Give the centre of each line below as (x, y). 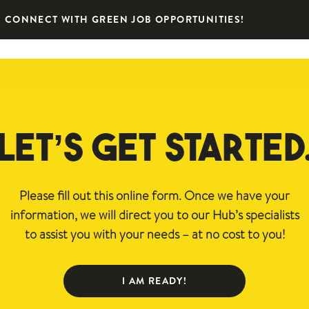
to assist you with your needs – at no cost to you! (154, 234)
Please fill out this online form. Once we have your (154, 196)
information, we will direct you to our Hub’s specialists (154, 215)
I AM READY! (154, 280)
